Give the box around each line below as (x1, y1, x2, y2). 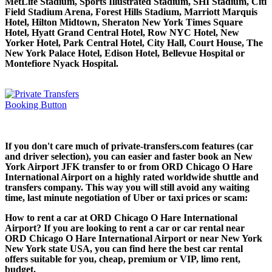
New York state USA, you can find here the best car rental (5, 243, 243, 254)
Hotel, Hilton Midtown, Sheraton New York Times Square (5, 16, 243, 27)
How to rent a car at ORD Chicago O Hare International (5, 212, 237, 223)
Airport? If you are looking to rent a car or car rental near (5, 222, 245, 233)
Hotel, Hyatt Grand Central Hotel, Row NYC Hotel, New (5, 27, 239, 38)
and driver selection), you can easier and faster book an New (5, 151, 253, 161)
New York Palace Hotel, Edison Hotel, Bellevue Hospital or (5, 47, 245, 58)
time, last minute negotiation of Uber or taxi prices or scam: (5, 192, 248, 203)
